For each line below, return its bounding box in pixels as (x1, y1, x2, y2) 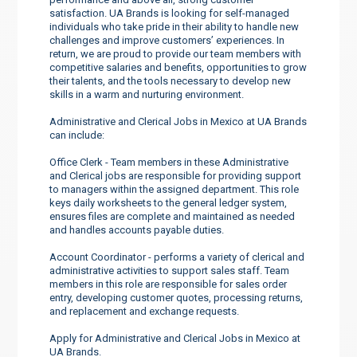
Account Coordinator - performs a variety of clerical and (49, 250, 305, 263)
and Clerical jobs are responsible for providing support (49, 169, 302, 182)
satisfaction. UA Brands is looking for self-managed (49, 6, 290, 19)
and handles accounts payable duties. (49, 223, 225, 236)
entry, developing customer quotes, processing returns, (49, 291, 304, 304)
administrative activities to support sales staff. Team (49, 264, 290, 277)
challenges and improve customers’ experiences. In (49, 33, 285, 46)
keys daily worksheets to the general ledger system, (49, 196, 288, 209)
